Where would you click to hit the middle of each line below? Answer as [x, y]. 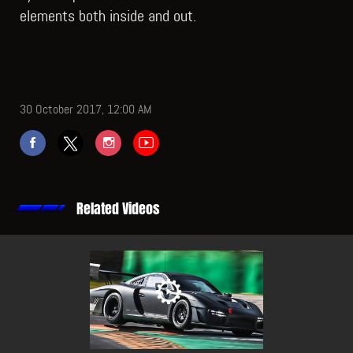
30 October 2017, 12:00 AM [85, 109]
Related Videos [118, 208]
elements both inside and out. [108, 15]
